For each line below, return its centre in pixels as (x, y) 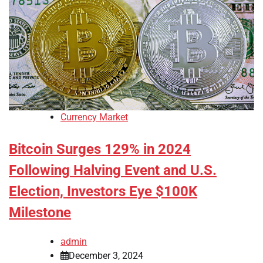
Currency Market (94, 117)
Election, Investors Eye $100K (103, 192)
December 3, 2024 (106, 256)
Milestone (40, 213)
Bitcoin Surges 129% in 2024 (100, 149)
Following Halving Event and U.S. (113, 171)
